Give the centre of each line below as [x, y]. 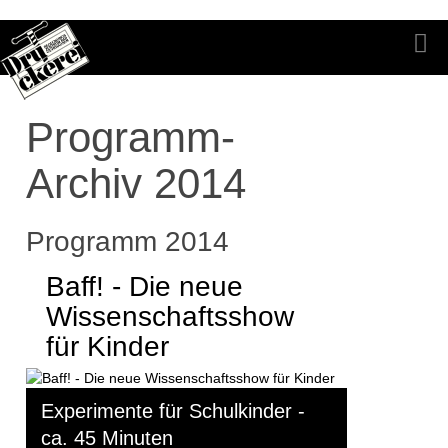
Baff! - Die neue [144, 286]
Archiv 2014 [136, 183]
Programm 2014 [127, 241]
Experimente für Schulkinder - [173, 411]
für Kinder [107, 346]
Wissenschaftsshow [170, 316]
